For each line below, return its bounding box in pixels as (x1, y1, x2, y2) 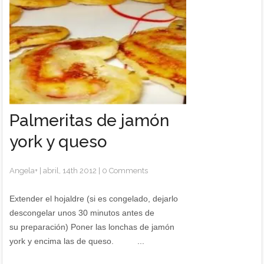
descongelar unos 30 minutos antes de (9, 208, 155, 217)
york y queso (9, 132, 108, 151)
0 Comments (102, 166, 148, 175)
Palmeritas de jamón (9, 111, 170, 130)
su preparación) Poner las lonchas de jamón (9, 222, 175, 232)
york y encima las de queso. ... (9, 236, 145, 246)
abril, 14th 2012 (43, 166, 97, 175)
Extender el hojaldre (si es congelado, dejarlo (9, 194, 179, 203)
